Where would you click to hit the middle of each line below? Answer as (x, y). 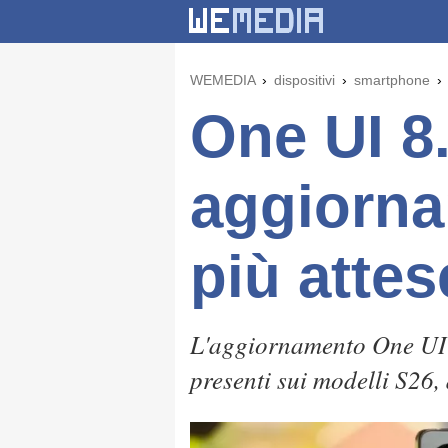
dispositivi (304, 80)
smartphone (392, 80)
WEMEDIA (222, 80)
